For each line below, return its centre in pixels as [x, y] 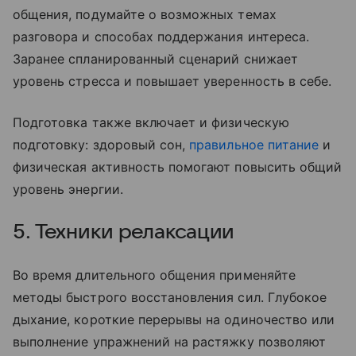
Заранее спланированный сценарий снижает [155, 58]
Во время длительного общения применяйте [154, 275]
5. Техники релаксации [124, 232]
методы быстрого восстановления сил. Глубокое [170, 297]
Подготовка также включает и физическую [151, 122]
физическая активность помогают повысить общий [178, 166]
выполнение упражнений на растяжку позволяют [170, 341]
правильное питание [254, 144]
